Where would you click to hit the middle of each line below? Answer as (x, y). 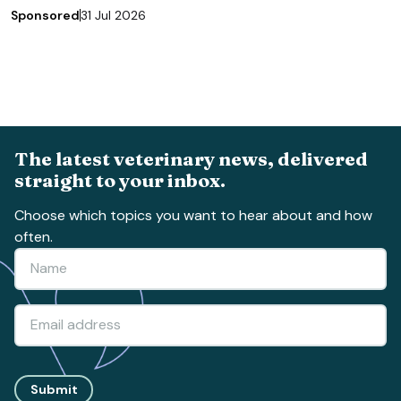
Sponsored (45, 15)
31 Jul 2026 (113, 15)
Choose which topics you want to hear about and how (193, 215)
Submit (54, 390)
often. (34, 236)
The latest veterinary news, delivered (191, 158)
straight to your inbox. (120, 179)
